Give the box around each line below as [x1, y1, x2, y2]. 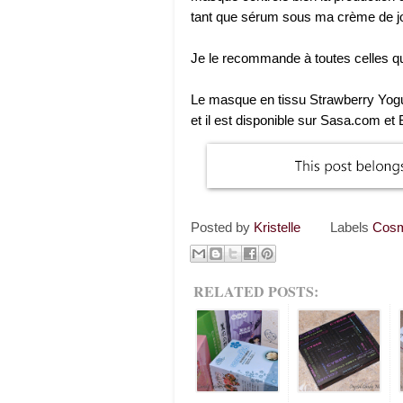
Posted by [191, 219, 254, 235]
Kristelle [254, 219, 300, 235]
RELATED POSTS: [193, 280, 318, 301]
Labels [330, 219, 373, 235]
